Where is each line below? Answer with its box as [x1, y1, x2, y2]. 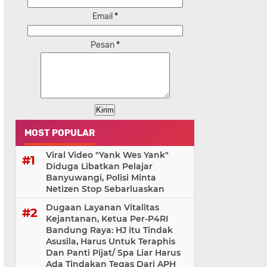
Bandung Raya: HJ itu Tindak [46, 225, 173, 236]
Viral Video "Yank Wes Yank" [46, 150, 169, 161]
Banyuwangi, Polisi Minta [46, 172, 156, 184]
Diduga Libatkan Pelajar [46, 161, 153, 172]
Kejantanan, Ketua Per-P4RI [46, 213, 168, 225]
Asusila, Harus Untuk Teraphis [46, 236, 175, 247]
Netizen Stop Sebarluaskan [46, 184, 164, 195]
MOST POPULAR [24, 128, 95, 139]
